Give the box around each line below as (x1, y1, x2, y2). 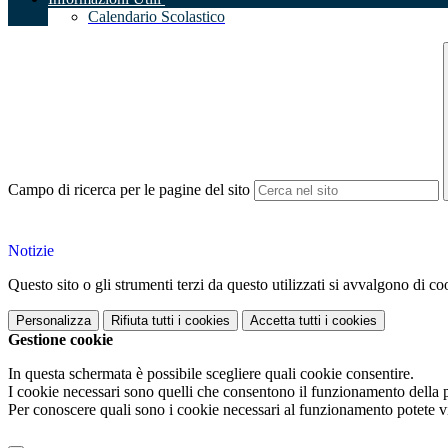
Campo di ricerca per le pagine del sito (8, 181, 250, 199)
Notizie (8, 242, 54, 260)
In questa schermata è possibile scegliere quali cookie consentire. (8, 365, 414, 383)
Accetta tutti (250, 313, 321, 329)
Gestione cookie (8, 331, 113, 349)
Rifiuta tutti (111, 313, 174, 329)
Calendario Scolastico (88, 8, 225, 26)
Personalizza (16, 313, 91, 329)
